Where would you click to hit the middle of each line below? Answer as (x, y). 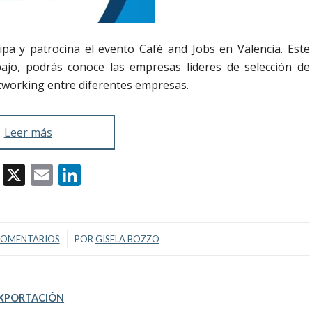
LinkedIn (126, 174)
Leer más (28, 132)
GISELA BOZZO (127, 239)
